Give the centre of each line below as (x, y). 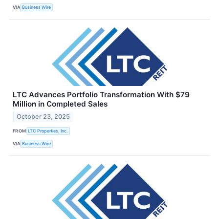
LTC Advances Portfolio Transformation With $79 (101, 94)
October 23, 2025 (44, 116)
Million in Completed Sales (60, 104)
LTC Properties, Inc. (48, 131)
